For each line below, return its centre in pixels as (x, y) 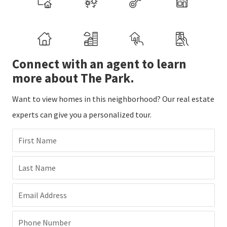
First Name (37, 141)
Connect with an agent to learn (99, 64)
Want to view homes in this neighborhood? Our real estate (113, 99)
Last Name (37, 168)
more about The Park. (73, 78)
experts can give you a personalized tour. (82, 115)
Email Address (43, 195)
